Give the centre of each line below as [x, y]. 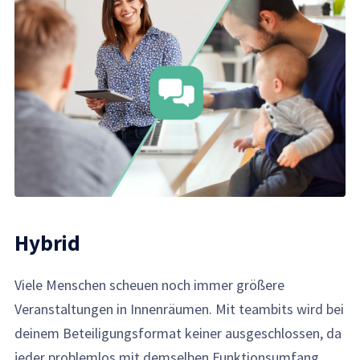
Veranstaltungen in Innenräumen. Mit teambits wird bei [180, 309]
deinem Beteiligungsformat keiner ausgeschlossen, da [178, 333]
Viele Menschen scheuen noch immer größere [150, 284]
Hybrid [48, 242]
